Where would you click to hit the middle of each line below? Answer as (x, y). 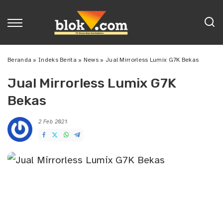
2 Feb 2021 (53, 122)
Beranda (20, 60)
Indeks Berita (57, 60)
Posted (76, 125)
